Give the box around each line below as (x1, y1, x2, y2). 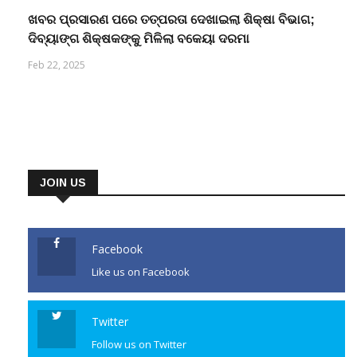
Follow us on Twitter (92, 337, 186, 352)
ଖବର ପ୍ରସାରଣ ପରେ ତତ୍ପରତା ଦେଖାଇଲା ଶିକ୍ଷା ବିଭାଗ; (28, 13, 315, 27)
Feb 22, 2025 (28, 58, 85, 73)
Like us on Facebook (92, 265, 190, 280)
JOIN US (40, 176, 86, 190)
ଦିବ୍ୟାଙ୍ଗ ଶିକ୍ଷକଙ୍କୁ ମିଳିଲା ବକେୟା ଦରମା (28, 32, 249, 46)
